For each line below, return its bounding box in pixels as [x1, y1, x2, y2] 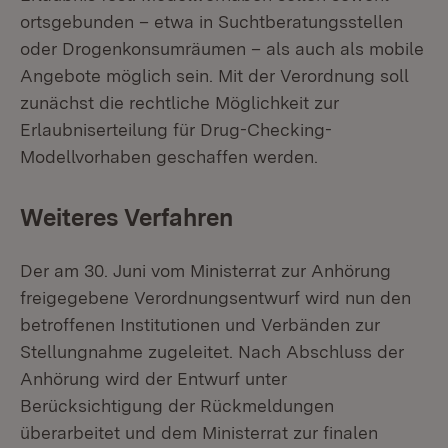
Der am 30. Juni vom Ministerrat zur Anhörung [20, 260, 391, 281]
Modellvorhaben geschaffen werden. [20, 146, 318, 167]
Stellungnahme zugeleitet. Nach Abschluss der [20, 341, 404, 362]
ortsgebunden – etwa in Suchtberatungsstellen [20, 11, 403, 32]
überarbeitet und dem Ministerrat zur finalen [20, 422, 378, 443]
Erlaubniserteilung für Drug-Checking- [20, 119, 332, 140]
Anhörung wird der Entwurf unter [20, 368, 287, 389]
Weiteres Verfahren [20, 203, 233, 232]
